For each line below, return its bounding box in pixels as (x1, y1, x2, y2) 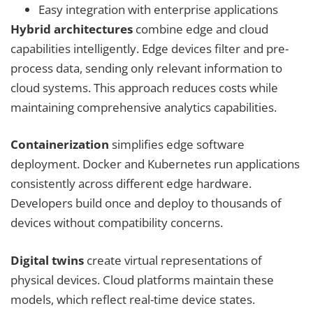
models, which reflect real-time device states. (10, 291, 255, 307)
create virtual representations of (84, 252, 262, 268)
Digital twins (10, 252, 84, 268)
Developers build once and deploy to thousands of (10, 195, 282, 212)
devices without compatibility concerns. (10, 214, 223, 231)
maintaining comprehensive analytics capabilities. (10, 99, 277, 115)
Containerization (10, 136, 109, 153)
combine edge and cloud (133, 20, 268, 37)
